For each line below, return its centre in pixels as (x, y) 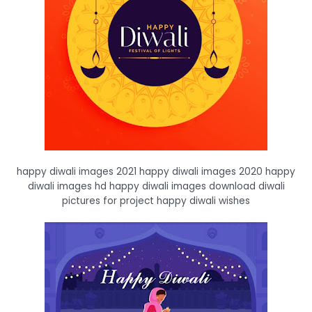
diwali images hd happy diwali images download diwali (156, 187)
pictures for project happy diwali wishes (156, 201)
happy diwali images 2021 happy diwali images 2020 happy (156, 172)
